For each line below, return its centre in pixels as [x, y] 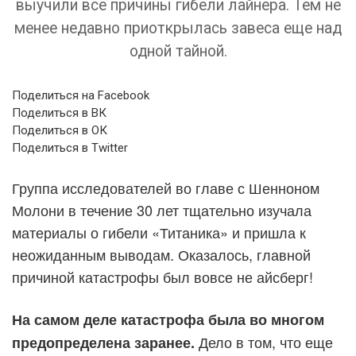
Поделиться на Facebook [81, 95]
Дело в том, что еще [264, 342]
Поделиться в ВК [59, 113]
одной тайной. [178, 51]
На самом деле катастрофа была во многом [168, 319]
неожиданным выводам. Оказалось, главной [161, 254]
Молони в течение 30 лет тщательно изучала [162, 210]
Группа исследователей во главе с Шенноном [166, 188]
